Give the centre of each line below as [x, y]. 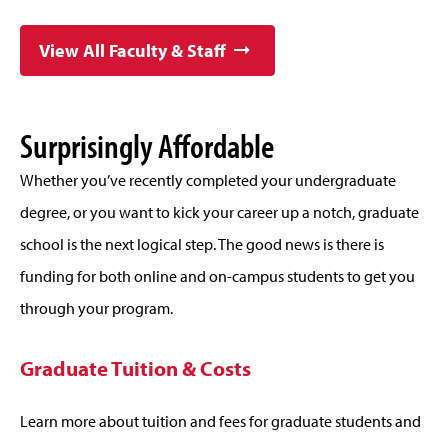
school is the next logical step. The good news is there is [202, 243]
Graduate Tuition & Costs [135, 367]
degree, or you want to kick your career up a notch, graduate [219, 211]
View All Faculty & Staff [132, 51]
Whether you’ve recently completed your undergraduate [208, 179]
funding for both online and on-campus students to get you [217, 275]
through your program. [98, 307]
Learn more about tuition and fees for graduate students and [220, 420]
